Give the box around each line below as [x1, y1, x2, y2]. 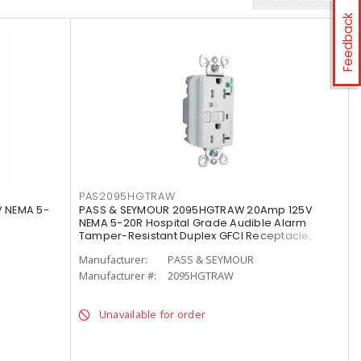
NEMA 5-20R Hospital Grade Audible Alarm [78, 216, 307, 230]
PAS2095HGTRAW [78, 189, 176, 204]
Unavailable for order [98, 307, 206, 322]
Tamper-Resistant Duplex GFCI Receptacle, [78, 229, 312, 243]
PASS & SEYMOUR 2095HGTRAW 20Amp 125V [78, 203, 313, 218]
